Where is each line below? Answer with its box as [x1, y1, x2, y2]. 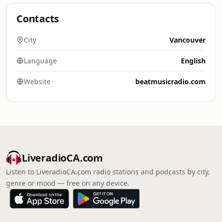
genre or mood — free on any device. [6, 178, 129, 188]
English [181, 56, 206, 65]
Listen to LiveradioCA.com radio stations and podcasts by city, [6, 167, 210, 176]
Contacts [16, 12, 59, 25]
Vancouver [169, 35, 206, 45]
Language [24, 56, 57, 65]
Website [24, 77, 51, 86]
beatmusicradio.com [135, 77, 206, 86]
